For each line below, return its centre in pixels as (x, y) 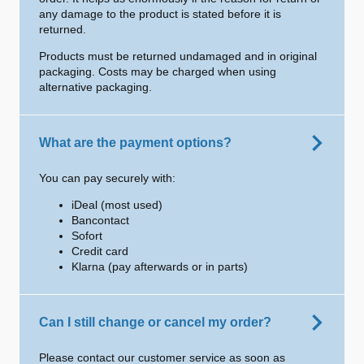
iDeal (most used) (117, 205)
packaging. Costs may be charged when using (158, 71)
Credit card (100, 251)
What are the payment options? (135, 143)
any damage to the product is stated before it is (160, 14)
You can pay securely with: (107, 178)
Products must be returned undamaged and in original (178, 56)
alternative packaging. (95, 87)
